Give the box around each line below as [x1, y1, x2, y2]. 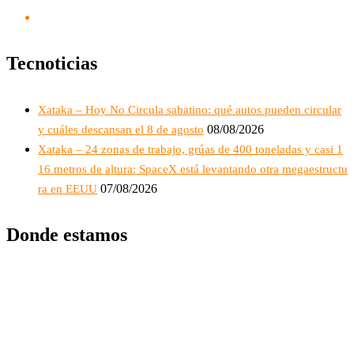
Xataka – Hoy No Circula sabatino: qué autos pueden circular [38, 104, 341, 117]
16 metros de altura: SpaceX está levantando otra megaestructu [38, 163, 348, 176]
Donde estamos [6, 224, 127, 246]
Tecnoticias [6, 53, 97, 74]
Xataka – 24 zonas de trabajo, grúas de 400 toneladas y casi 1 [38, 143, 343, 156]
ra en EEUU [38, 183, 97, 196]
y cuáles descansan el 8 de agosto [38, 123, 204, 137]
